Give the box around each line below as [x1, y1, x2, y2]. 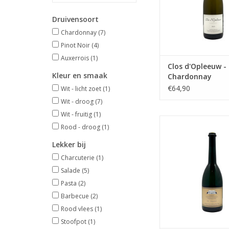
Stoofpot [61, 217, 88, 226]
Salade [61, 166, 82, 175]
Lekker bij [52, 140, 86, 149]
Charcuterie [61, 153, 96, 162]
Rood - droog [61, 123, 102, 131]
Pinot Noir [61, 41, 91, 50]
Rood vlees [61, 204, 95, 213]
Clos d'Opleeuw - [168, 61, 226, 72]
